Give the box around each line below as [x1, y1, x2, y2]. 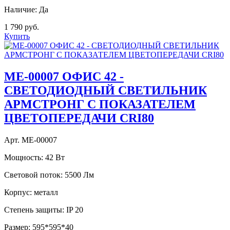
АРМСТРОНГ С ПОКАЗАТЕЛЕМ [4, 97, 196, 111]
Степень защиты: [4, 205, 64, 214]
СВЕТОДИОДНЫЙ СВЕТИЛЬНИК [4, 83, 207, 97]
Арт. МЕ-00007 [4, 135, 57, 144]
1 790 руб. [4, 22, 39, 31]
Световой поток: [4, 170, 63, 179]
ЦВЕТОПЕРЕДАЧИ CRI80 [4, 111, 154, 125]
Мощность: [4, 152, 43, 162]
